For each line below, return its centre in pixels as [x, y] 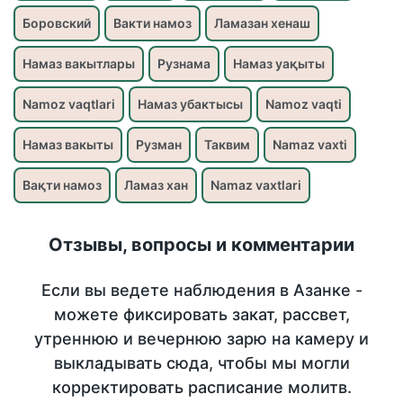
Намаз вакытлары [79, 64]
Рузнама [184, 64]
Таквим [227, 145]
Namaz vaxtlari [256, 185]
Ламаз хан [156, 185]
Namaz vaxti [310, 145]
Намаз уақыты [279, 64]
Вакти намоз [152, 23]
